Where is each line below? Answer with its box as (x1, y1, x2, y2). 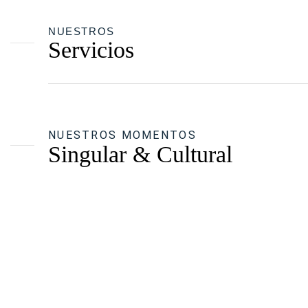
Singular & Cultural (48, 141, 232, 167)
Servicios (48, 36, 134, 63)
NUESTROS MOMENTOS (48, 128, 197, 142)
